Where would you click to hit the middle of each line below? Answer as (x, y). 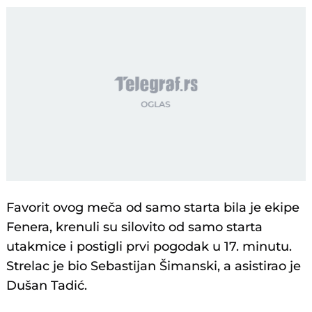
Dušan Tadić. (47, 286)
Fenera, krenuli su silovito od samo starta (135, 227)
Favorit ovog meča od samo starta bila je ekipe (153, 208)
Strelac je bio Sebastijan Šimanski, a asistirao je (154, 266)
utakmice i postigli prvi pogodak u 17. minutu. (149, 247)
